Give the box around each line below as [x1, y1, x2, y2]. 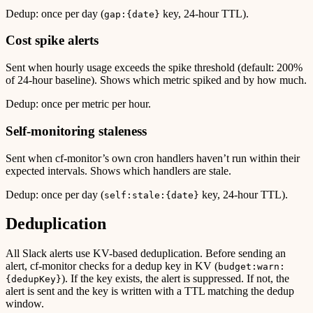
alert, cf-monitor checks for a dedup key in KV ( [6, 260, 218, 272]
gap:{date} [104, 8, 160, 20]
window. [6, 298, 44, 310]
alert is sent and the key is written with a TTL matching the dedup [6, 285, 294, 298]
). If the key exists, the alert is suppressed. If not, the [61, 272, 289, 285]
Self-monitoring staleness [6, 123, 147, 138]
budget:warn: [218, 261, 285, 272]
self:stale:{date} [104, 189, 199, 201]
